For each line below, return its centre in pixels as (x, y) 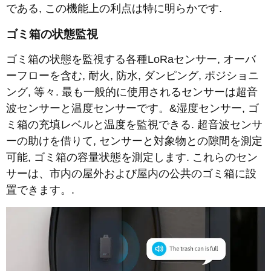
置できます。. (40, 190)
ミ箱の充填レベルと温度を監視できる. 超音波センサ (134, 125)
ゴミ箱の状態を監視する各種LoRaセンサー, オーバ (131, 60)
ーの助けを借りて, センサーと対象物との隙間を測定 (134, 141)
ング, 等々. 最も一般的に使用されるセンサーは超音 (132, 92)
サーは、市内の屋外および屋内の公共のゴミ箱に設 (131, 174)
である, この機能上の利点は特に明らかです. (114, 9)
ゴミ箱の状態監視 (52, 34)
